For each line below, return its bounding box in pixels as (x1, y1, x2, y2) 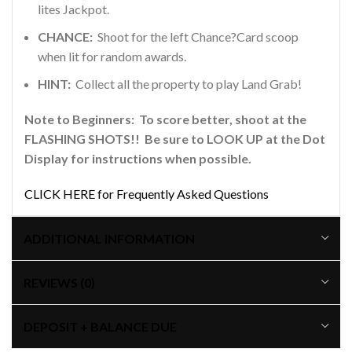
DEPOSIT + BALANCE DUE (24, 318, 177, 334)
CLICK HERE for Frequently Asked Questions (24, 185, 269, 201)
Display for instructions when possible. (24, 150, 251, 166)
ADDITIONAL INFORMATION (24, 230, 195, 246)
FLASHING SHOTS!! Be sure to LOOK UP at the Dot (24, 130, 325, 146)
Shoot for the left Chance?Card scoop (93, 28, 299, 44)
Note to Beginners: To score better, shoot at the (24, 111, 306, 126)
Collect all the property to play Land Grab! (71, 75, 302, 91)
